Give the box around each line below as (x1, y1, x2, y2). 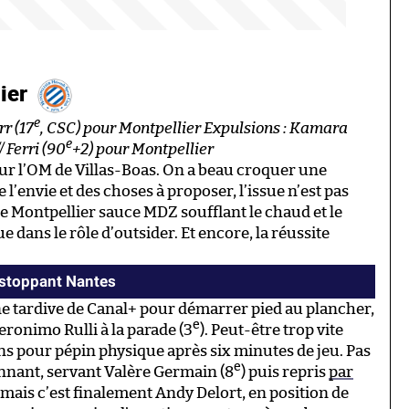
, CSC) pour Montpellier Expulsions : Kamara (40, 121, 348, 137)
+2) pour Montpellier (72, 142, 214, 158)
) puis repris (241, 364, 329, 381)
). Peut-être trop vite (200, 322, 343, 339)
